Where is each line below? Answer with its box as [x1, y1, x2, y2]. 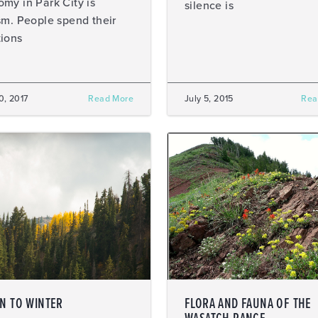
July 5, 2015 [185, 94, 234, 104]
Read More [88, 94, 133, 104]
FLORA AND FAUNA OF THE [185, 295, 312, 314]
